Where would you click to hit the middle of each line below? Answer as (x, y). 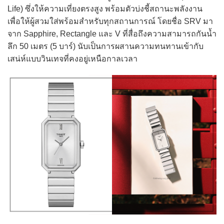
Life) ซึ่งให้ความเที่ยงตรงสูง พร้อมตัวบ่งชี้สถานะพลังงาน (105, 8)
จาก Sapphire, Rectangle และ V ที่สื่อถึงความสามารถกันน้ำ (112, 33)
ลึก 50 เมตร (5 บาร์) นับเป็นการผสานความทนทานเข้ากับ (105, 46)
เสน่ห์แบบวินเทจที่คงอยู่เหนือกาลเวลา (72, 58)
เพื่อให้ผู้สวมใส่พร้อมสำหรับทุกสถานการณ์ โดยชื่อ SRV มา (110, 21)
